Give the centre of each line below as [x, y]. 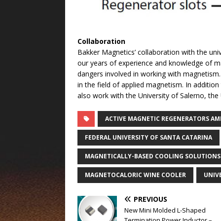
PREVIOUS [150, 199]
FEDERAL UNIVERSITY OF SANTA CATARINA [148, 138]
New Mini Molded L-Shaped [165, 210]
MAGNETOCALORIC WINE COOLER [135, 175]
